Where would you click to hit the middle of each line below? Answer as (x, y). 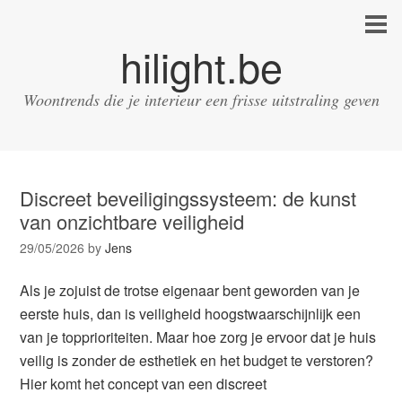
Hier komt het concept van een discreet (144, 384)
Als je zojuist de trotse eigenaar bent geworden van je (190, 290)
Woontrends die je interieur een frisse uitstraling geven (201, 100)
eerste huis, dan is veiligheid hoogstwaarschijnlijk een (191, 314)
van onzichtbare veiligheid (132, 221)
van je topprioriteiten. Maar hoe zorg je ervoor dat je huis (198, 337)
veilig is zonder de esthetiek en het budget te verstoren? (197, 360)
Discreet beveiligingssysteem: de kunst (188, 198)
